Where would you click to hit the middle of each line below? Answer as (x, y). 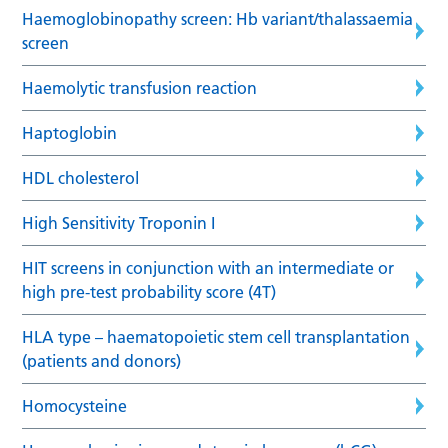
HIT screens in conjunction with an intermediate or (208, 267)
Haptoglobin (70, 132)
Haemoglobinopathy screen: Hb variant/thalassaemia (218, 18)
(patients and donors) (102, 360)
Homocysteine (75, 405)
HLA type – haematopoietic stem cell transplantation (216, 336)
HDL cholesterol (81, 177)
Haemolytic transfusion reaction (140, 87)
